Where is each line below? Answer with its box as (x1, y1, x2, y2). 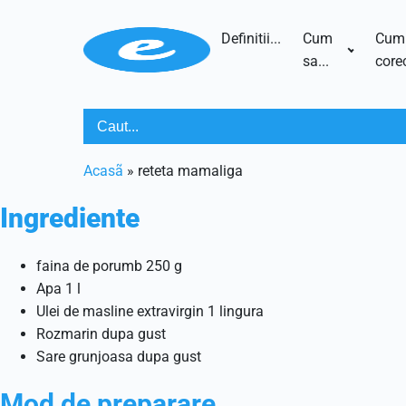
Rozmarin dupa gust (36, 325, 166, 343)
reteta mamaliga (138, 162, 243, 179)
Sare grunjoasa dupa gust (36, 348, 201, 365)
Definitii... (220, 30, 281, 47)
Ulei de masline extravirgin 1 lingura (36, 303, 264, 320)
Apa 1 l (36, 280, 81, 297)
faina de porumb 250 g (36, 257, 182, 275)
